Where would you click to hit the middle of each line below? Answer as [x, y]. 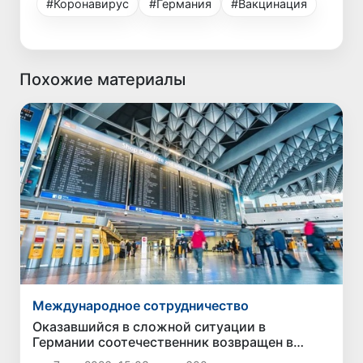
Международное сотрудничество [141, 305]
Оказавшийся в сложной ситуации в [149, 326]
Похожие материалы [102, 80]
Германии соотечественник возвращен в [163, 342]
